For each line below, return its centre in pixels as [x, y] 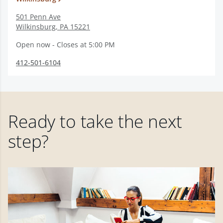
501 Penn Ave [38, 17]
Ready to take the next [95, 121]
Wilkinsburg [36, 27]
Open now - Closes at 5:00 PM [65, 45]
